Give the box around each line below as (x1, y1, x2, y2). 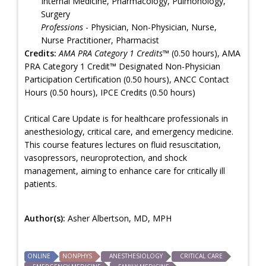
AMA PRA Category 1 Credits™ (59, 47, 169, 59)
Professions (41, 21, 83, 33)
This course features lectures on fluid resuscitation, (24, 138, 221, 150)
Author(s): (24, 212, 68, 224)
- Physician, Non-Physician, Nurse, (83, 21, 217, 33)
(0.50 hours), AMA (169, 47, 240, 59)
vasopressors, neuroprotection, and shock (24, 151, 187, 163)
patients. (24, 178, 57, 189)
